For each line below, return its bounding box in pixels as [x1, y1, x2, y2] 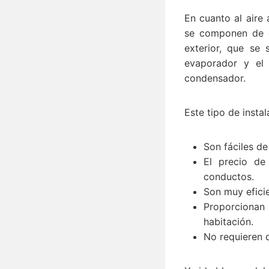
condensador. [184, 71, 246, 84]
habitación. [204, 215, 253, 228]
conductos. [204, 170, 254, 183]
